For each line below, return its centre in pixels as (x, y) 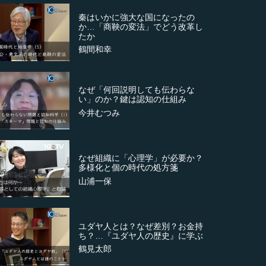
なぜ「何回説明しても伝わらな (137, 90)
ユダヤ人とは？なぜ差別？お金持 (141, 226)
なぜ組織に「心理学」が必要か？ (141, 158)
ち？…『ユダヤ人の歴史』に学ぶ (141, 235)
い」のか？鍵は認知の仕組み (133, 99)
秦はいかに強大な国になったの (137, 17)
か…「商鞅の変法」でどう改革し (141, 26)
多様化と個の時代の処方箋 (129, 168)
